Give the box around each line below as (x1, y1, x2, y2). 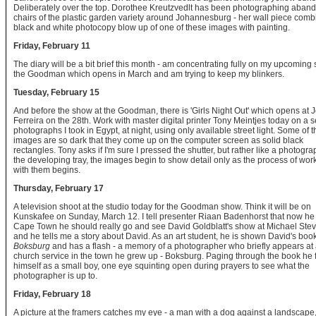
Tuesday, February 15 (13, 87, 99, 97)
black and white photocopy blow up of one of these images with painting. (13, 23, 290, 32)
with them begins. (13, 165, 80, 175)
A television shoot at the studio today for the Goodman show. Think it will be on (13, 202, 311, 212)
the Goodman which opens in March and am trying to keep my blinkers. (13, 69, 284, 79)
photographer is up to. (13, 271, 97, 281)
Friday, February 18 (13, 289, 91, 299)
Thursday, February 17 (13, 183, 104, 193)
